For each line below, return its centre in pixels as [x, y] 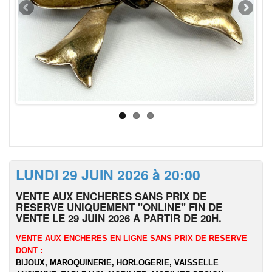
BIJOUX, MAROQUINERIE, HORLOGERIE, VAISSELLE [117, 263]
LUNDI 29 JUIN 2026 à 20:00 [108, 175]
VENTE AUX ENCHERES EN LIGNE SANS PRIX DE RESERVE [131, 238]
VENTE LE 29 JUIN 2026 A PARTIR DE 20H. [119, 218]
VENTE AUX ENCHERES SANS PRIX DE [111, 196]
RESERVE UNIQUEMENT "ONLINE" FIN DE [119, 207]
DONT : [29, 250]
